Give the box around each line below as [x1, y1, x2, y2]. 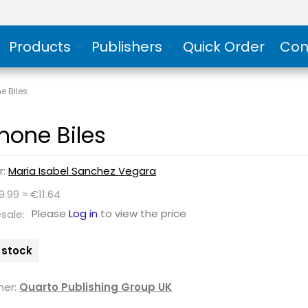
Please [32, 206, 69, 221]
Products [8, 36, 71, 56]
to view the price [98, 206, 187, 221]
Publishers [91, 36, 162, 56]
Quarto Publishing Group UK [19, 280, 173, 294]
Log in [69, 206, 98, 221]
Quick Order [182, 36, 265, 56]
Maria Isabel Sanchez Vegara [8, 164, 157, 178]
